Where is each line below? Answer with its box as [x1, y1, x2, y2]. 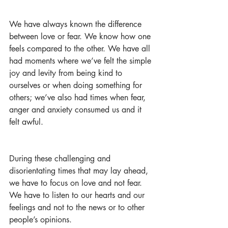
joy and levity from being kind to [9, 68, 125, 78]
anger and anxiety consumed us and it [9, 104, 144, 115]
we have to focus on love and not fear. [9, 178, 145, 188]
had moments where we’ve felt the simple [9, 55, 154, 66]
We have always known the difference [9, 19, 144, 30]
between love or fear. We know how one [9, 31, 153, 42]
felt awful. [9, 117, 43, 127]
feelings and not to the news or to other [9, 202, 147, 213]
